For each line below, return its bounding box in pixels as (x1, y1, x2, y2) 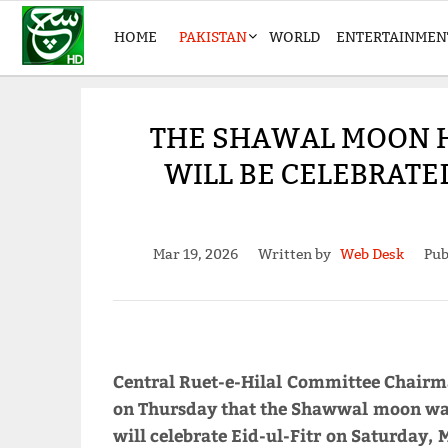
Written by (257, 245, 340, 264)
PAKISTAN (179, 28, 247, 46)
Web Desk (339, 245, 404, 264)
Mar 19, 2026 (152, 245, 238, 264)
